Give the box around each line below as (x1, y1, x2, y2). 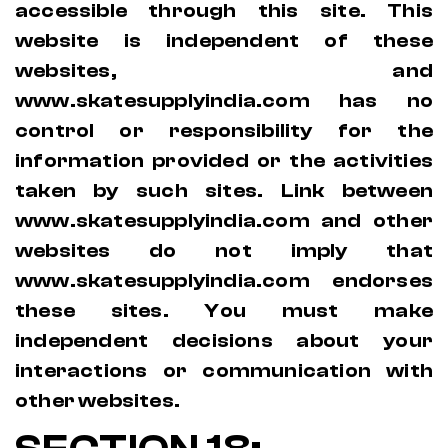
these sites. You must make (15, 299, 433, 322)
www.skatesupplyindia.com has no (15, 89, 433, 112)
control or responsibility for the (15, 119, 433, 142)
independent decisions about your (15, 329, 433, 352)
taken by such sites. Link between (15, 179, 433, 202)
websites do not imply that (15, 239, 433, 262)
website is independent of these (15, 29, 433, 52)
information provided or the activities (15, 149, 433, 172)
